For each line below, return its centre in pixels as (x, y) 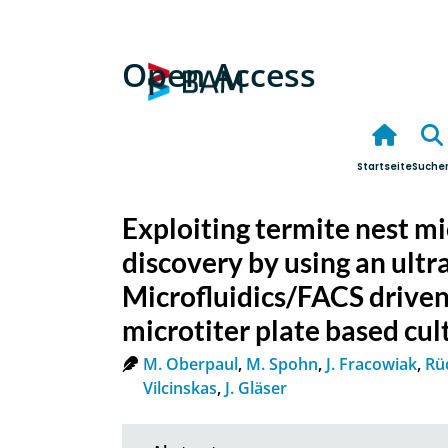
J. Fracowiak (371, 363)
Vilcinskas (179, 387)
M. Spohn (281, 363)
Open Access (219, 74)
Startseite (384, 167)
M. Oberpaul (190, 363)
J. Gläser (255, 387)
